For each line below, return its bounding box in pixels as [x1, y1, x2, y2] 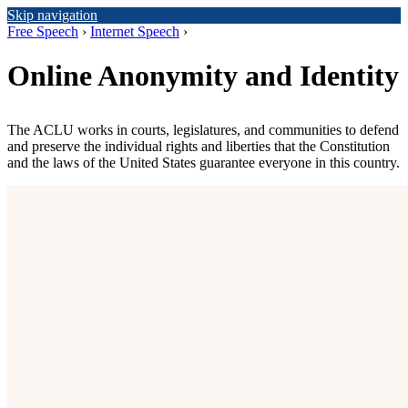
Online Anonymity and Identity [7, 59, 399, 93]
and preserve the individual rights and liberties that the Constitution [7, 138, 390, 155]
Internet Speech [90, 24, 179, 39]
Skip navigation [7, 7, 97, 23]
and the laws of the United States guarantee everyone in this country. [7, 155, 400, 171]
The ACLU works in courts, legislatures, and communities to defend [7, 122, 399, 138]
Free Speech [7, 24, 78, 39]
